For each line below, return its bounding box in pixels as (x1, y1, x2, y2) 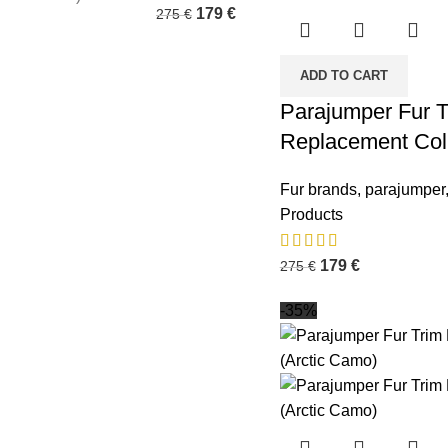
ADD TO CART (299, 67, 388, 83)
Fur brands (279, 180, 357, 198)
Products (279, 205, 343, 223)
